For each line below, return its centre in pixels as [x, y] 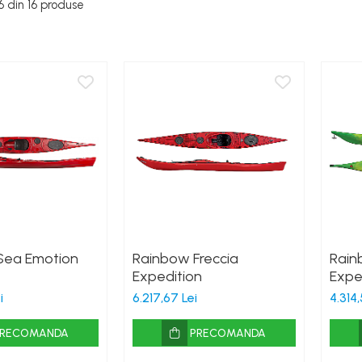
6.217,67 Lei [164, 297]
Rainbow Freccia [185, 258]
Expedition [167, 276]
